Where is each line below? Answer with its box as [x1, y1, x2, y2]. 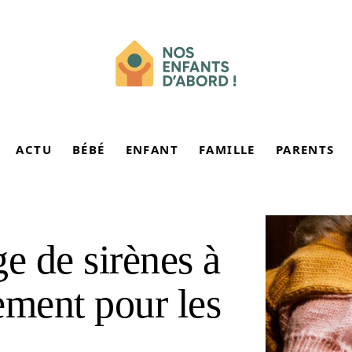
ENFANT [125, 141, 178, 157]
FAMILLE [199, 141, 255, 157]
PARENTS [275, 141, 335, 157]
